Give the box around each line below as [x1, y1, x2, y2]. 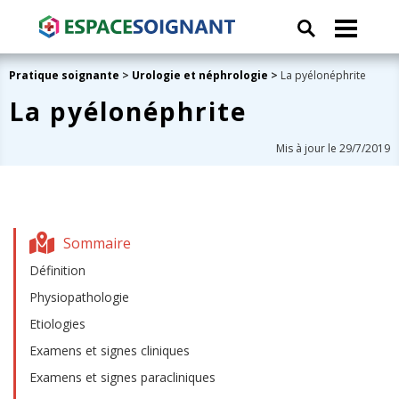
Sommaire [63, 232, 131, 253]
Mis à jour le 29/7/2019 [276, 141, 390, 156]
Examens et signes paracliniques [29, 369, 216, 386]
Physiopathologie [29, 289, 129, 305]
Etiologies [29, 315, 85, 332]
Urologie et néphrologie [132, 68, 268, 83]
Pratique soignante [9, 68, 122, 83]
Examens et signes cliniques [29, 342, 190, 359]
